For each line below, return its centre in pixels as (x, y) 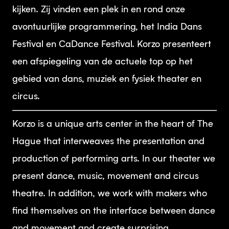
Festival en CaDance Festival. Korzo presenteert (112, 44)
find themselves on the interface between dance (114, 211)
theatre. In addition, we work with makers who (110, 194)
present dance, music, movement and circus (106, 176)
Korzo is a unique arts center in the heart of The (113, 124)
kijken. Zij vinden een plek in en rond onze (99, 10)
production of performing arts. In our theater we (114, 159)
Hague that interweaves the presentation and (108, 142)
